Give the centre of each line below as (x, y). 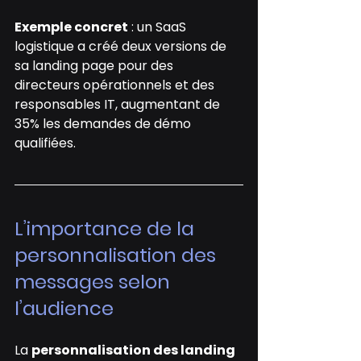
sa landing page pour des (95, 65)
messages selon (95, 281)
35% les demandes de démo (104, 123)
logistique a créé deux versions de (122, 46)
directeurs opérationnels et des (116, 85)
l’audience (64, 308)
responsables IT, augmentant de (119, 104)
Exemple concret (71, 27)
